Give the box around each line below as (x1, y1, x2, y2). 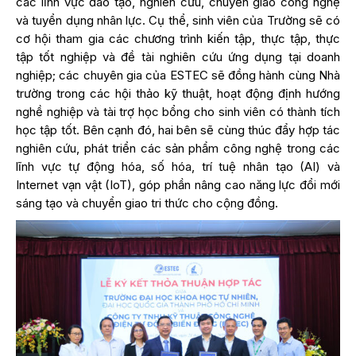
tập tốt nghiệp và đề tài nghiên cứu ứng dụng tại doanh (16, 48, 340, 64)
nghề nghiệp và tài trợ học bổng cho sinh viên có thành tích (16, 103, 340, 119)
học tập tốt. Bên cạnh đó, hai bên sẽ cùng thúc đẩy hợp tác (16, 122, 340, 137)
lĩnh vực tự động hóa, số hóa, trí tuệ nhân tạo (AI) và (16, 158, 340, 174)
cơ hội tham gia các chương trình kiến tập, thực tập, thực (16, 30, 340, 46)
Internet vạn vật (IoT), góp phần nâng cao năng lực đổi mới (16, 176, 340, 192)
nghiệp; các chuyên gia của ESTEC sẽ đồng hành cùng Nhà (16, 67, 340, 83)
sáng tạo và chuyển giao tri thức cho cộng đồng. (16, 195, 278, 211)
